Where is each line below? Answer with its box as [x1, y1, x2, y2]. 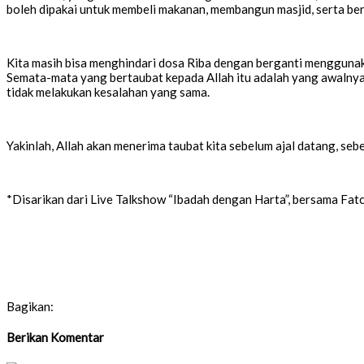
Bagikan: [6, 299, 54, 314]
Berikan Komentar [6, 330, 104, 345]
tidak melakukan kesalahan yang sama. [6, 84, 210, 100]
